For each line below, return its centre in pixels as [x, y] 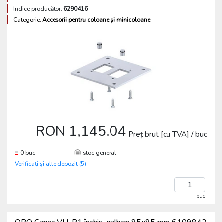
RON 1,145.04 [81, 131]
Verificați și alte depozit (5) [51, 164]
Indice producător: [38, 9]
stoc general [100, 153]
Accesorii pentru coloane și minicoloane [96, 20]
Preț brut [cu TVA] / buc [168, 134]
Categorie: [27, 20]
